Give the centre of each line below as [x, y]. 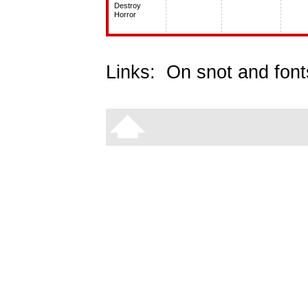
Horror [125, 14]
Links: [136, 72]
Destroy [128, 5]
